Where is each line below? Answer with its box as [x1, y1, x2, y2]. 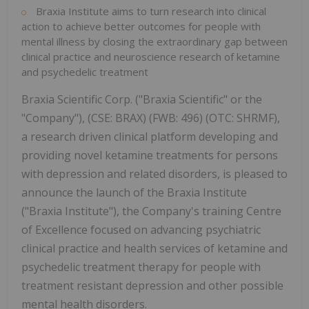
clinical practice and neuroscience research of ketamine [21, 50, 280, 64]
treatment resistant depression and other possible [21, 278, 283, 294]
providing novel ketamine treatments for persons [21, 148, 278, 163]
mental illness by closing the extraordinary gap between [21, 34, 288, 49]
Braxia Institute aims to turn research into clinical [33, 4, 266, 19]
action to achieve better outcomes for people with [21, 19, 261, 34]
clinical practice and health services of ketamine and [21, 241, 288, 257]
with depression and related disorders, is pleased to [21, 166, 288, 182]
